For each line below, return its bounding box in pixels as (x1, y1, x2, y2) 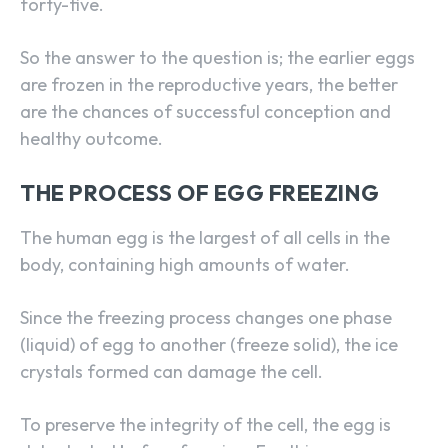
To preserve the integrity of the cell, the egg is (20, 413, 391, 437)
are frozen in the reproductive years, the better (20, 73, 398, 97)
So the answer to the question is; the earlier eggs (20, 46, 415, 70)
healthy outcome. (20, 127, 163, 151)
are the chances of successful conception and (20, 100, 391, 124)
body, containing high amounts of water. (20, 253, 350, 277)
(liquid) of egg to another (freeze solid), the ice (20, 333, 398, 357)
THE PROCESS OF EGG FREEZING (20, 179, 380, 208)
